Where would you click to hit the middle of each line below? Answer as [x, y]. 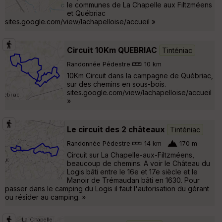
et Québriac [86, 13]
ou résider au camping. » [45, 197]
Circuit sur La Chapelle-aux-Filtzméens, [131, 155]
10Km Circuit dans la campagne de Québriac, [140, 75]
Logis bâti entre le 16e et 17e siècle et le [132, 171]
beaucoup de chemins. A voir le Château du [139, 163]
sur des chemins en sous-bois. [116, 84]
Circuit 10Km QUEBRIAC [112, 50]
